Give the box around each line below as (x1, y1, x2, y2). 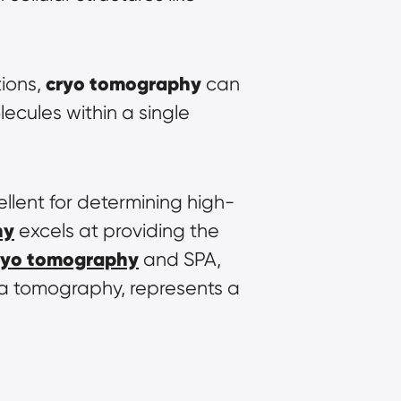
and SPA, (139, 247, 221, 270)
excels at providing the (14, 218, 219, 242)
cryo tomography (46, 71, 201, 96)
